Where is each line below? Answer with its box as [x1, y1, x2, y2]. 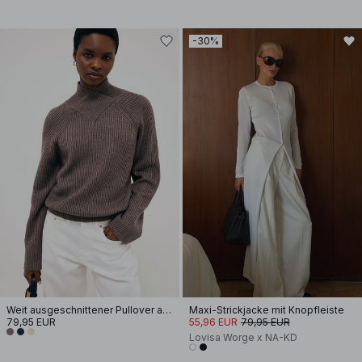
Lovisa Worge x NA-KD [189, 331, 297, 343]
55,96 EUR [189, 316, 238, 328]
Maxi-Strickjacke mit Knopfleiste [189, 304, 344, 316]
